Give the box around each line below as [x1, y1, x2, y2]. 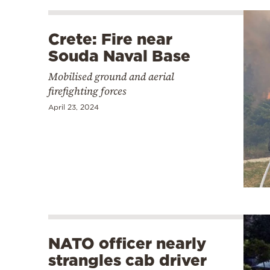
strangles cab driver [48, 251, 207, 269]
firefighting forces [48, 84, 127, 99]
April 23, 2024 [48, 103, 99, 111]
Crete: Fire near [48, 30, 172, 48]
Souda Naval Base [48, 47, 190, 65]
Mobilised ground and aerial [48, 69, 174, 84]
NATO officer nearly [48, 234, 206, 252]
